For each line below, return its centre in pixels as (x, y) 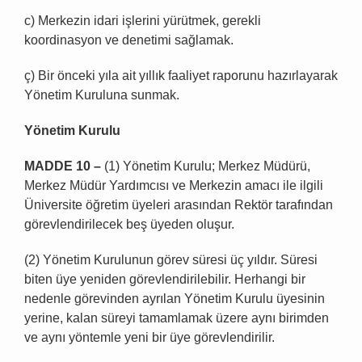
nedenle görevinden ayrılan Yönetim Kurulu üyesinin (175, 299)
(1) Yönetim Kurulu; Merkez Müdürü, (206, 166)
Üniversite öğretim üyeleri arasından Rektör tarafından (179, 205)
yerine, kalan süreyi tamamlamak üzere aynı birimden (177, 318)
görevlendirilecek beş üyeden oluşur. (129, 225)
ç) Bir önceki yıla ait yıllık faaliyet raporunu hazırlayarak (181, 76)
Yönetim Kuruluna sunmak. (102, 95)
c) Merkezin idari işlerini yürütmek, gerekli (143, 21)
